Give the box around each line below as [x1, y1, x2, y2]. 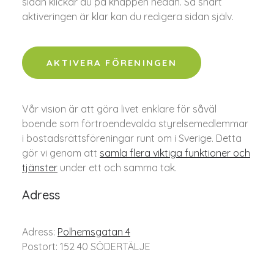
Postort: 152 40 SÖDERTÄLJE [22, 240, 150, 253]
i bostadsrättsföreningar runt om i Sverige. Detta [22, 132, 242, 144]
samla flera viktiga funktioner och [100, 147, 250, 159]
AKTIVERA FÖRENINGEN [46, 57, 177, 68]
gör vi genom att [22, 147, 100, 159]
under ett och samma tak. [57, 161, 177, 174]
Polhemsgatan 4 [57, 226, 130, 238]
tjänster [22, 161, 57, 174]
